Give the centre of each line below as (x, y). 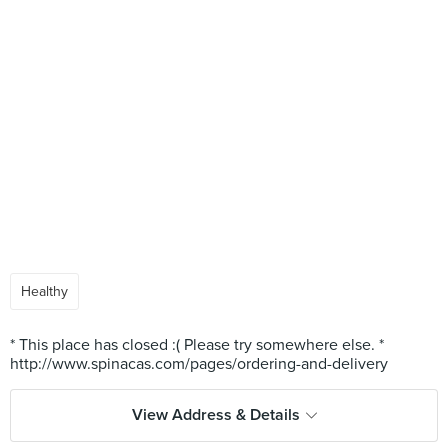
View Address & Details (215, 415)
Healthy (44, 291)
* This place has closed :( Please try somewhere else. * (197, 345)
